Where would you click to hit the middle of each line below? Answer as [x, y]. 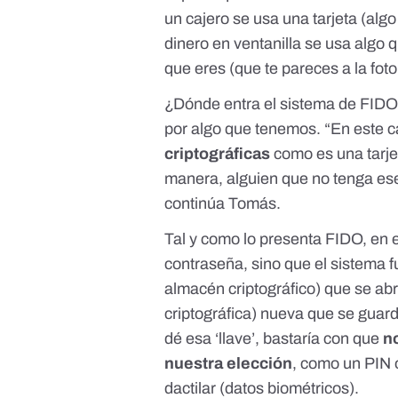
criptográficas [218, 153]
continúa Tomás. [223, 203]
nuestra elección [229, 363]
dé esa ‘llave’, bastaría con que [274, 338]
